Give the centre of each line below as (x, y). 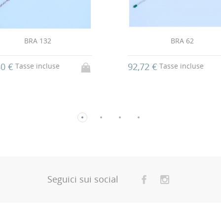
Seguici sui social (83, 179)
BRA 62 (182, 40)
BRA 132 (38, 40)
